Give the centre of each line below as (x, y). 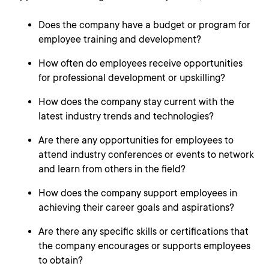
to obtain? (61, 260)
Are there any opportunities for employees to (136, 140)
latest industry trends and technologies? (126, 116)
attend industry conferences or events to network (146, 155)
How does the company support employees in (138, 193)
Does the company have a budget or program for (144, 25)
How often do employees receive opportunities (141, 63)
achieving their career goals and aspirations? (136, 207)
